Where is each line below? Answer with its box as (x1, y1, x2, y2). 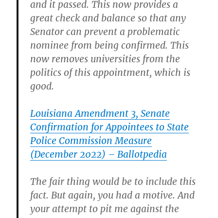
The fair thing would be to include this (30, 175, 196, 187)
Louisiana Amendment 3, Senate (30, 107, 170, 119)
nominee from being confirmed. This (30, 39, 189, 51)
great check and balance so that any (30, 12, 186, 24)
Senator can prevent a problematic (30, 25, 181, 37)
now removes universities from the (30, 53, 181, 65)
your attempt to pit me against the (30, 202, 180, 215)
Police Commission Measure (30, 134, 152, 146)
